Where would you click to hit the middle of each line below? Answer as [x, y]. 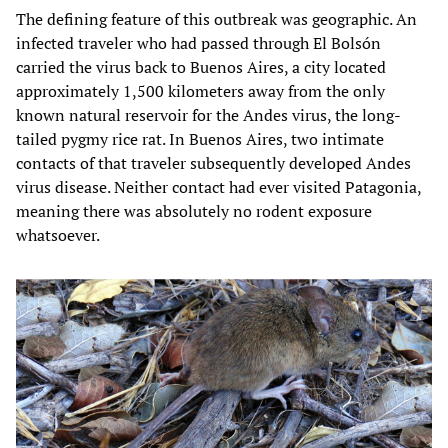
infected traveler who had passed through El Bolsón [198, 42]
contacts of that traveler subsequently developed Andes [213, 162]
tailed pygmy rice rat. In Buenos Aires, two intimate [200, 138]
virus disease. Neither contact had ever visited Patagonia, [218, 186]
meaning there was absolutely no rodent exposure [194, 210]
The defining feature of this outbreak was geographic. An [216, 18]
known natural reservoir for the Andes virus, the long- [208, 114]
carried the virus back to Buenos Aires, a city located [201, 66]
